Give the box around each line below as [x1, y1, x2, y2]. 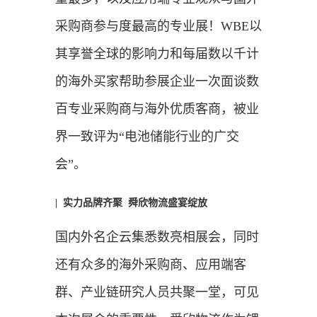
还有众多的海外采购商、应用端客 [54, 257, 246, 272]
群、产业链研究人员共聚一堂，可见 [54, 284, 259, 299]
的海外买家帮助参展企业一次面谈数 [54, 74, 259, 88]
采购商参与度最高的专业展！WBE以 [54, 18, 262, 33]
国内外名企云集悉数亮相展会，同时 [54, 229, 259, 244]
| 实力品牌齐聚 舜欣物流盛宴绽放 [54, 197, 207, 208]
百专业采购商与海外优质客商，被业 [54, 101, 259, 116]
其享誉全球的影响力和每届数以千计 [54, 46, 259, 61]
